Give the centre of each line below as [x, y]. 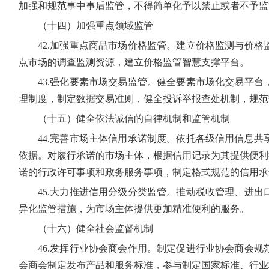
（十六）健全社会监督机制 [95, 228]
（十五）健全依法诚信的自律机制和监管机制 [134, 119]
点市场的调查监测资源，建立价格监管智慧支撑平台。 [134, 62]
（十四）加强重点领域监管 [95, 26]
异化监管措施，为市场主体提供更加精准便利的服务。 [134, 209]
